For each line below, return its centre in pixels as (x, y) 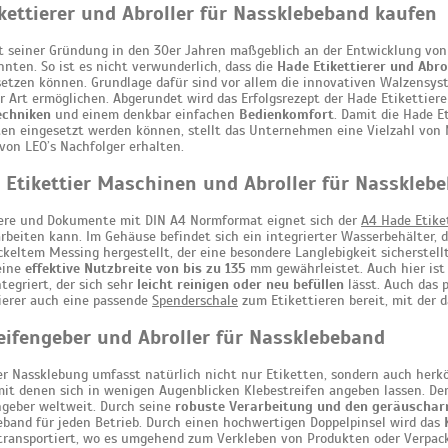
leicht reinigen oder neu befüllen (240, 284)
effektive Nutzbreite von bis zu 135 (135, 268)
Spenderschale (195, 300)
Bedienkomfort (286, 114)
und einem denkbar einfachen (145, 114)
